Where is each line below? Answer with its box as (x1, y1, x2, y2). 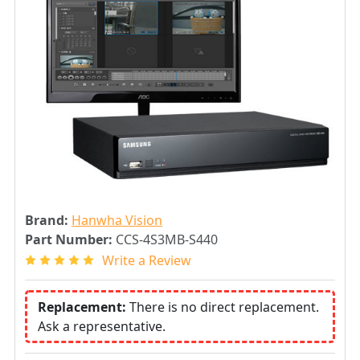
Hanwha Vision (72, 211, 162, 229)
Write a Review (102, 251, 191, 269)
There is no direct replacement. (129, 297, 319, 316)
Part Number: (25, 231, 112, 248)
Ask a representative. (38, 317, 166, 335)
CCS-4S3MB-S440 (116, 231, 218, 248)
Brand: (25, 211, 68, 229)
